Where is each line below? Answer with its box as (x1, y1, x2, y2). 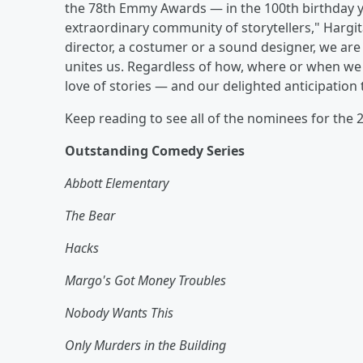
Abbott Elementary (65, 173, 169, 192)
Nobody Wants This (65, 303, 173, 322)
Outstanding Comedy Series (65, 141, 245, 160)
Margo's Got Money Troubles (65, 271, 226, 289)
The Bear (65, 206, 115, 224)
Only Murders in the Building (65, 335, 226, 354)
